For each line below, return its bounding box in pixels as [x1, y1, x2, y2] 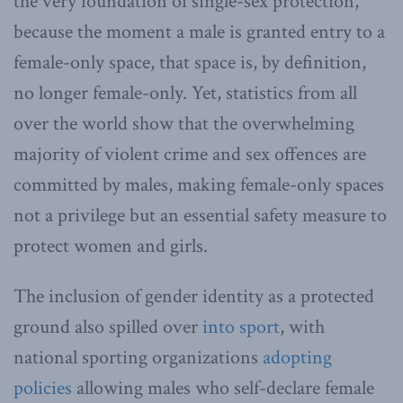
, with [280, 313, 325, 340]
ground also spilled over [13, 313, 202, 340]
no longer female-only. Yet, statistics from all [13, 79, 357, 106]
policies [13, 374, 72, 401]
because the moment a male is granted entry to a [13, 18, 385, 45]
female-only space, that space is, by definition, [13, 49, 366, 76]
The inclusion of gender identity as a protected [13, 282, 374, 309]
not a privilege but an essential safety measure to [13, 201, 387, 228]
